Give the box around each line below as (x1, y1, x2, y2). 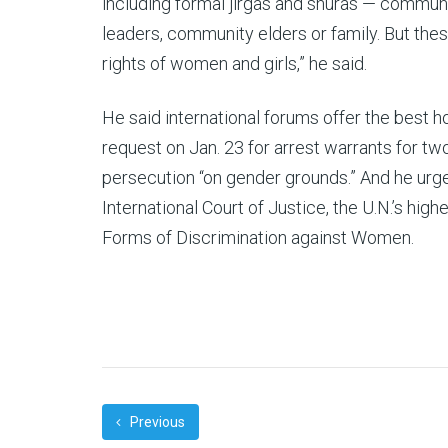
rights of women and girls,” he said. (102, 53, 367, 74)
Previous (127, 414, 185, 430)
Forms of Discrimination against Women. (102, 227, 414, 248)
